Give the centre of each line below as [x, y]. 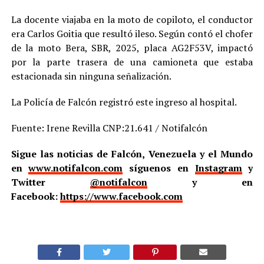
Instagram [218, 168]
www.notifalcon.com [76, 168]
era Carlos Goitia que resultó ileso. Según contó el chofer [132, 33]
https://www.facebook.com [121, 196]
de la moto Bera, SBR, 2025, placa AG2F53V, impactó [132, 47]
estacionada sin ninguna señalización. [91, 76]
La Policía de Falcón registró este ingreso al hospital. [124, 102]
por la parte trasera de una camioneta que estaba [132, 62]
